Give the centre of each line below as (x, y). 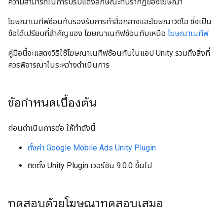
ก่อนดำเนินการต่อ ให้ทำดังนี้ (52, 128)
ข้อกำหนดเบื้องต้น (52, 103)
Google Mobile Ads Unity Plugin (101, 148)
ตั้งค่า (37, 148)
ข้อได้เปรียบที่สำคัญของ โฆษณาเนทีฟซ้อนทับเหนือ (88, 33)
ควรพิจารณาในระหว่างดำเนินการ (59, 65)
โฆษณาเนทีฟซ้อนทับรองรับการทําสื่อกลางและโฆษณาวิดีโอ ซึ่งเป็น (110, 21)
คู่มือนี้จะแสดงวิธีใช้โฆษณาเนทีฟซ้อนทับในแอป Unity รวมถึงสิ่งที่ (109, 53)
